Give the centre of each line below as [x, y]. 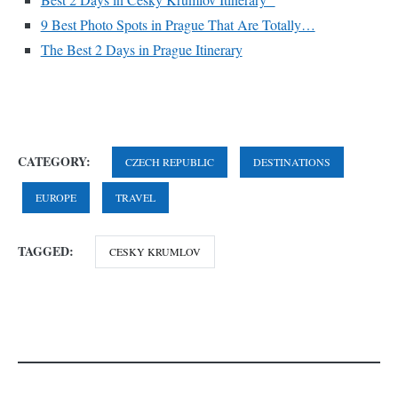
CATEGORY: [56, 162]
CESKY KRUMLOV [155, 252]
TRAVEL [135, 198]
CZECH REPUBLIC [170, 162]
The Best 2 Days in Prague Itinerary [141, 49]
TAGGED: [48, 251]
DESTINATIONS [292, 162]
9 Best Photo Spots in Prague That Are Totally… [178, 24]
